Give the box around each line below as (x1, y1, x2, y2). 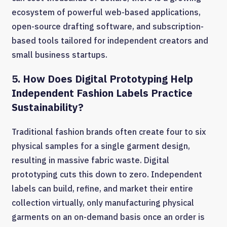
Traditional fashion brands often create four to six (12, 127, 206, 137)
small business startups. (12, 50, 107, 60)
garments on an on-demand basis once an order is (12, 212, 205, 222)
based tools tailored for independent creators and (12, 35, 208, 46)
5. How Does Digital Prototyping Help (12, 72, 193, 86)
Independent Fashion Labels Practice (12, 86, 193, 100)
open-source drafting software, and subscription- (12, 21, 204, 32)
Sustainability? (12, 100, 84, 115)
